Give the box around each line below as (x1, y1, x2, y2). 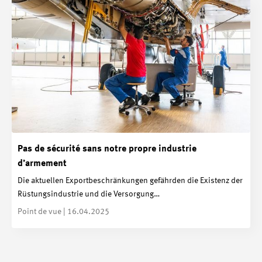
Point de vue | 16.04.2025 (18, 208, 109, 216)
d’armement (18, 158, 67, 168)
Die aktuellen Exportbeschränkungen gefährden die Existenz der (18, 177, 243, 185)
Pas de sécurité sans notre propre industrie (18, 144, 196, 154)
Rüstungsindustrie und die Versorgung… (18, 190, 160, 199)
